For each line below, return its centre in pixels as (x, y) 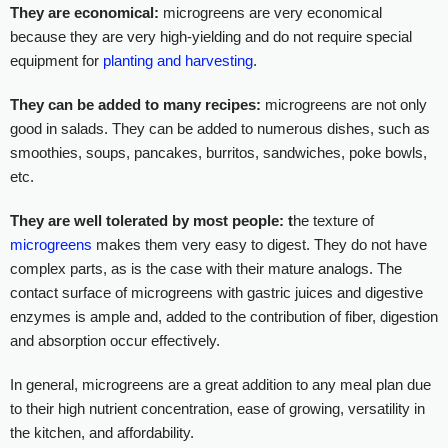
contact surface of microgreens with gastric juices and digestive (216, 293)
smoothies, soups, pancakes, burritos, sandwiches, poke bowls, (218, 153)
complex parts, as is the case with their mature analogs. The (206, 269)
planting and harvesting (178, 61)
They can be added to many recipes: (135, 105)
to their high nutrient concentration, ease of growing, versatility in (217, 409)
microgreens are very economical (270, 13)
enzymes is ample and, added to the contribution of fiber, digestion (224, 317)
